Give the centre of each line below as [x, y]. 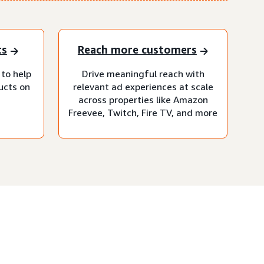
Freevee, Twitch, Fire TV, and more [143, 112]
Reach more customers [137, 50]
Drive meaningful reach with [143, 73]
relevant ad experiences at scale [143, 86]
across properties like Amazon [143, 99]
